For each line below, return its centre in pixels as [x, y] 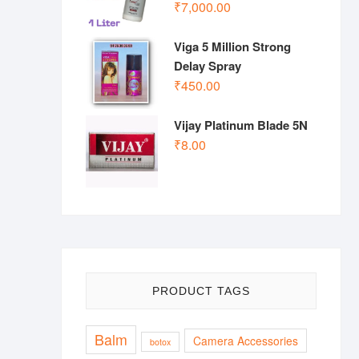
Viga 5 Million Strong [232, 46]
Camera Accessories [246, 341]
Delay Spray [208, 66]
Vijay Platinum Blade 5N [241, 125]
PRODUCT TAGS [201, 291]
